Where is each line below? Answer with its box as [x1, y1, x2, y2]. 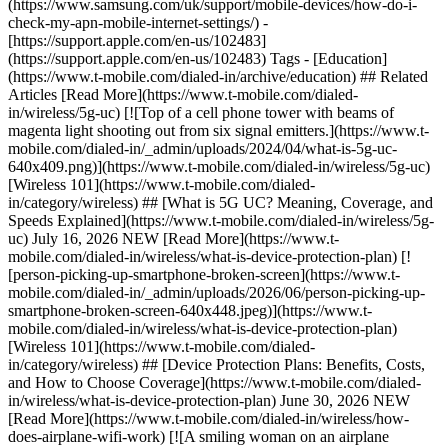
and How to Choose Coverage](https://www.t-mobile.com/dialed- [8, 374, 421, 391]
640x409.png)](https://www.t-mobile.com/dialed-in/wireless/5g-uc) [8, 158, 430, 175]
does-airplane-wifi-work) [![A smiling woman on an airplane [8, 428, 389, 445]
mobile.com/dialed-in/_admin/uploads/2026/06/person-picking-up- [8, 284, 425, 301]
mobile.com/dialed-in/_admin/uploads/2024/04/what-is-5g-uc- [8, 140, 397, 157]
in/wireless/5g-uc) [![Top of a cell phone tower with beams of [8, 104, 394, 121]
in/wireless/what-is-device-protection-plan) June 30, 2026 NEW [8, 392, 410, 409]
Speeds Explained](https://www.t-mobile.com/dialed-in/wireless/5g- [8, 212, 434, 229]
